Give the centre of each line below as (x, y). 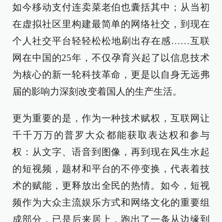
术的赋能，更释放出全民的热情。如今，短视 (111, 186)
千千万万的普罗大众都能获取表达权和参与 (111, 135)
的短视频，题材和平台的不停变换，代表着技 (111, 169)
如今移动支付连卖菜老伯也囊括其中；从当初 (111, 7)
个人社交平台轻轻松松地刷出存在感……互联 (111, 41)
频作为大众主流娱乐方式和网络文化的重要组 (111, 202)
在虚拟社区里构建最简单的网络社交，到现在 (111, 24)
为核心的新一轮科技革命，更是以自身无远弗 (111, 75)
